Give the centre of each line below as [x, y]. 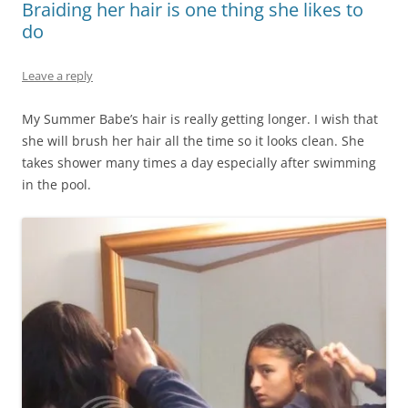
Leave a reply [57, 75]
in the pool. [56, 184]
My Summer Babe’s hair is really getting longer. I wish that [200, 118]
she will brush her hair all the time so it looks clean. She [193, 140]
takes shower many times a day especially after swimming [199, 162]
